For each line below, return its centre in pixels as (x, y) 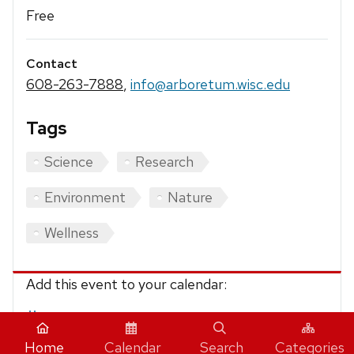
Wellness (72, 233)
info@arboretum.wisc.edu (210, 85)
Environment (85, 198)
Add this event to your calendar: (126, 284)
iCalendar (68, 318)
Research (164, 162)
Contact (52, 64)
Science (69, 162)
